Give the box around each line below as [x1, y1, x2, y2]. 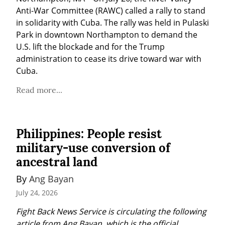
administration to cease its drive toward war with [16, 53, 201, 65]
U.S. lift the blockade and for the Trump [16, 41, 165, 53]
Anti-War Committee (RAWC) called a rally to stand [16, 5, 205, 17]
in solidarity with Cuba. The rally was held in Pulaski [16, 17, 209, 29]
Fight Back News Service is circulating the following [16, 205, 206, 217]
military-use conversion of [16, 140, 170, 156]
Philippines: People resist [16, 126, 162, 142]
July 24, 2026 [16, 187, 58, 197]
